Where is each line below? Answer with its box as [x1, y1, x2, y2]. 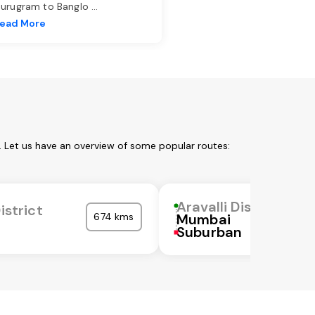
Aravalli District [176, 198, 282, 217]
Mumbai [176, 210, 231, 229]
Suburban [176, 223, 243, 242]
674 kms [94, 210, 134, 224]
